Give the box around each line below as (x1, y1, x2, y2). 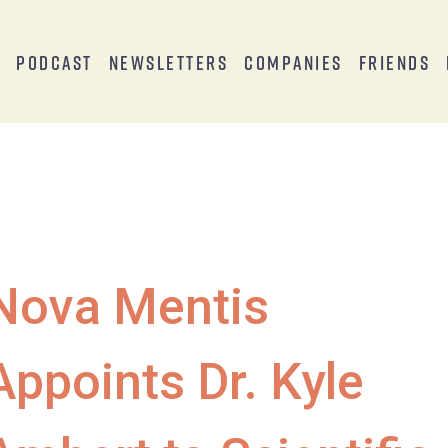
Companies (244, 49, 343, 74)
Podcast (16, 49, 93, 74)
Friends (358, 49, 431, 74)
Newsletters (108, 49, 229, 74)
